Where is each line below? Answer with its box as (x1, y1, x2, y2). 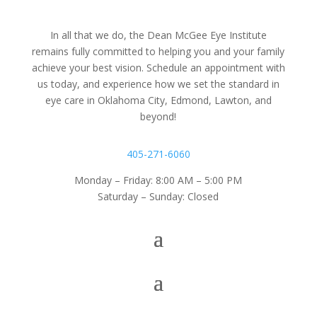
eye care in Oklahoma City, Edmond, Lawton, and (45, 93, 272, 107)
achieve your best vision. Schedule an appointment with (31, 61, 285, 74)
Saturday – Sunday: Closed (98, 190, 219, 203)
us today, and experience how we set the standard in (37, 77, 279, 91)
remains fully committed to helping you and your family (32, 45, 285, 58)
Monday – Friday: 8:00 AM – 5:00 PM (74, 173, 243, 187)
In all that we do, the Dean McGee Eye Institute (50, 28, 267, 42)
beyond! (140, 110, 177, 123)
